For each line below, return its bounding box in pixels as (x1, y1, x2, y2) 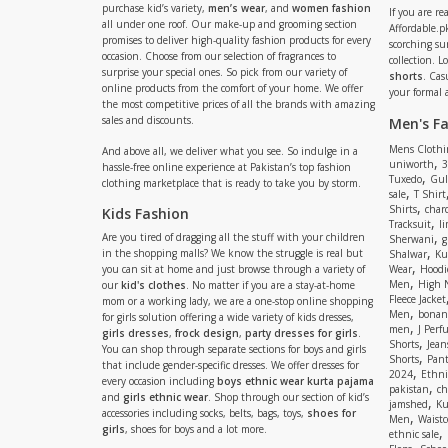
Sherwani (389, 232, 434, 246)
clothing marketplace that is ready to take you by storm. (102, 176, 361, 190)
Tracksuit (389, 217, 431, 231)
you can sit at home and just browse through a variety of (102, 262, 365, 276)
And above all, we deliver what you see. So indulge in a (102, 144, 358, 158)
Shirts (389, 202, 417, 216)
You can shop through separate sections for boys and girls (102, 342, 366, 356)
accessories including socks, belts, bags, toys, (102, 406, 307, 420)
